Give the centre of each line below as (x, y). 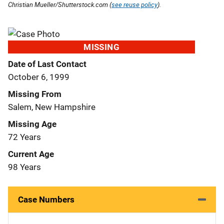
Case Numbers (46, 199)
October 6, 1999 (39, 77)
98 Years (24, 167)
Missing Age (32, 124)
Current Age (31, 154)
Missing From (35, 94)
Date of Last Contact (47, 64)
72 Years (24, 137)
